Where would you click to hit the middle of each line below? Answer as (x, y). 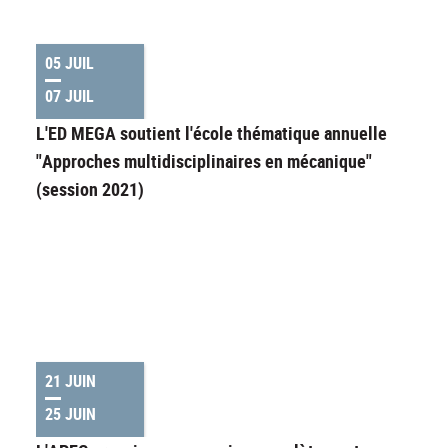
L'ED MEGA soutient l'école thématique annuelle (211, 133)
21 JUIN (70, 381)
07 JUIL (69, 96)
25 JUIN (70, 414)
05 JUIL (69, 63)
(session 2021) (90, 189)
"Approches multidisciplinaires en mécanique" (204, 161)
